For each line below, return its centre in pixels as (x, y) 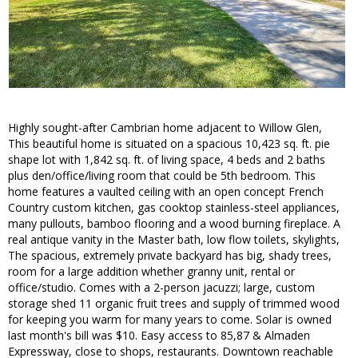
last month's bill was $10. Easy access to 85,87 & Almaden (159, 336)
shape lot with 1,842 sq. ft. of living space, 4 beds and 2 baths (167, 160)
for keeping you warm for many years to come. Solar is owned (170, 320)
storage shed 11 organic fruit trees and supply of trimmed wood (174, 304)
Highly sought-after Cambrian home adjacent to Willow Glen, (165, 128)
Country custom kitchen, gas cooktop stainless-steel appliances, (174, 208)
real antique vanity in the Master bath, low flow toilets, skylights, (174, 240)
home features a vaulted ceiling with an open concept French (166, 192)
